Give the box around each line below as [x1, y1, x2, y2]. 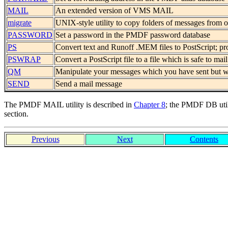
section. [4, 109, 28, 119]
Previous [31, 135, 60, 144]
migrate [8, 18, 32, 27]
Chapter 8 [134, 100, 165, 109]
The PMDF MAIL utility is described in [4, 100, 134, 109]
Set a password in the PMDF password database [55, 31, 210, 40]
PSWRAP [8, 55, 41, 64]
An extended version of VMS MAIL [55, 6, 174, 15]
